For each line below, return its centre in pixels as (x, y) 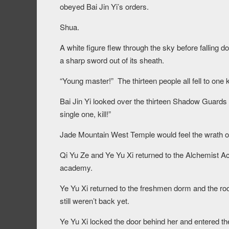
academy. (76, 168)
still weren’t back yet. (95, 201)
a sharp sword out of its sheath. (112, 60)
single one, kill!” (85, 114)
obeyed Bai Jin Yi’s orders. (104, 7)
